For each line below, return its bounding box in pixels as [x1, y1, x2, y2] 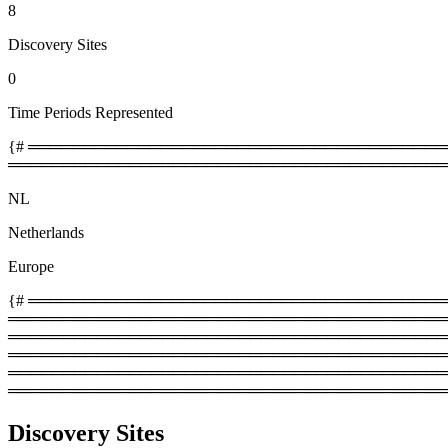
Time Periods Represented [8, 103, 173, 121]
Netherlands [8, 223, 84, 241]
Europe [8, 257, 54, 275]
